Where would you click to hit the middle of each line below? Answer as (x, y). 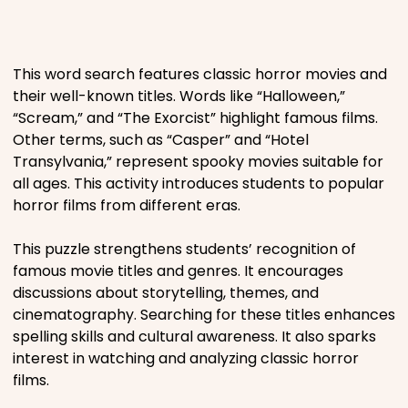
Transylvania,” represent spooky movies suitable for (198, 161)
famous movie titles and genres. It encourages (178, 270)
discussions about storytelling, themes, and (166, 292)
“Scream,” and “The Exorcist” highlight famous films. (195, 117)
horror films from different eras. (127, 205)
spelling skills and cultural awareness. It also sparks (194, 336)
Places (92, 36)
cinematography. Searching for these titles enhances (204, 314)
